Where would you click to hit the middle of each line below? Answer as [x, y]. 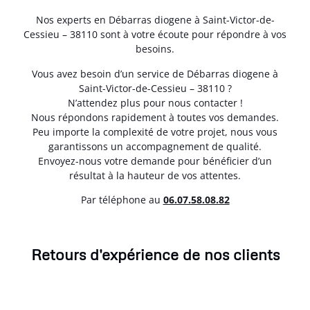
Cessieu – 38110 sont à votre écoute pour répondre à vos [155, 35]
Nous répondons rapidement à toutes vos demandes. [155, 117]
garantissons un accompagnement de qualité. [155, 146]
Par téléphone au [122, 200]
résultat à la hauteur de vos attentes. [155, 175]
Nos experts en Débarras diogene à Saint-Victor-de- [155, 20]
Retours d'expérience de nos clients [155, 254]
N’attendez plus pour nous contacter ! [155, 102]
